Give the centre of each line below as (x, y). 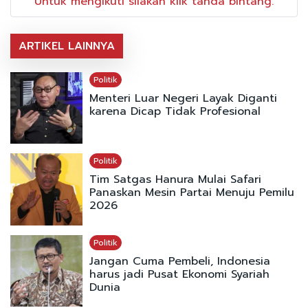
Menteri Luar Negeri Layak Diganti (183, 98)
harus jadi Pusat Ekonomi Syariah (179, 274)
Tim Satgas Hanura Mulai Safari (175, 180)
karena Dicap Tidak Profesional (175, 111)
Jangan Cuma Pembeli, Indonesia (179, 261)
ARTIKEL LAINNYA (67, 46)
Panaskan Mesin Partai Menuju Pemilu (191, 193)
